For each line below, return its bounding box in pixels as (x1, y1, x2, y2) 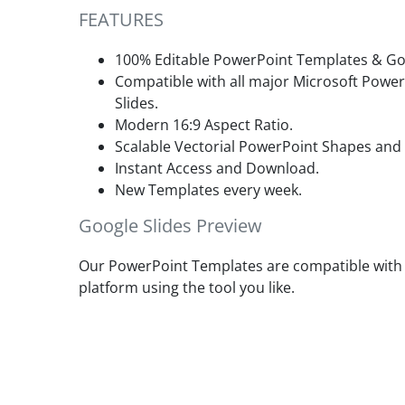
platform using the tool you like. (79, 278, 295, 297)
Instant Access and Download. (115, 158, 319, 178)
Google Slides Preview (79, 213, 262, 238)
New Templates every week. (115, 180, 302, 200)
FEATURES (79, 7, 164, 32)
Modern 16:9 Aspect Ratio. (115, 115, 293, 135)
